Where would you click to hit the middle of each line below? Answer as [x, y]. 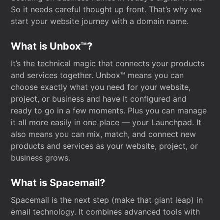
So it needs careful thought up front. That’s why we [106, 9]
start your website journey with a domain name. [100, 21]
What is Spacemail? [58, 183]
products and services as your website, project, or [105, 146]
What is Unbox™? [52, 46]
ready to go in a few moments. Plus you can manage [109, 110]
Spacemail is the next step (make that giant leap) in [107, 200]
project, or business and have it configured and [99, 99]
